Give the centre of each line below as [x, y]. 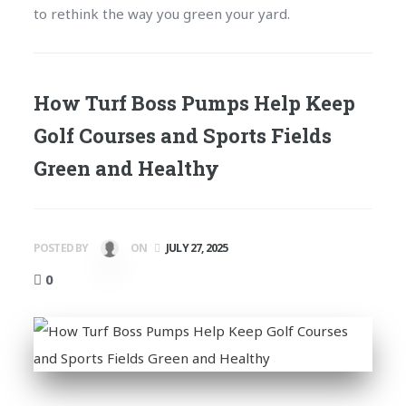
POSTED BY [62, 247]
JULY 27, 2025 [197, 247]
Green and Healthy [126, 168]
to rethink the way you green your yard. [161, 13]
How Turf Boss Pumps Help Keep [194, 102]
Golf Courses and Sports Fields [182, 135]
